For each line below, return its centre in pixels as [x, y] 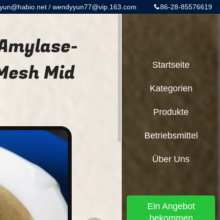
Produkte [171, 112]
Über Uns [171, 159]
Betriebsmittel [171, 136]
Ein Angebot [171, 206]
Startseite [171, 65]
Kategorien [171, 88]
